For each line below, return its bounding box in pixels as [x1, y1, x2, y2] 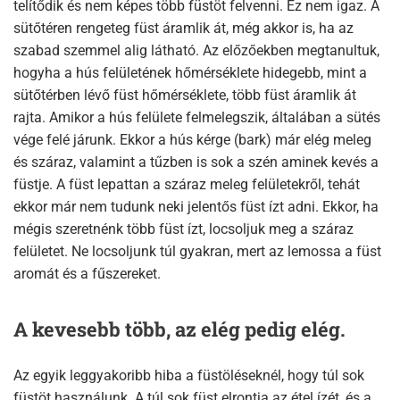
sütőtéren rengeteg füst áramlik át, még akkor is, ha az [13, 19, 354, 37]
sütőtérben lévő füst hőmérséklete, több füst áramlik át [13, 86, 356, 104]
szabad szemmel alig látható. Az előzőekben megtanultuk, [13, 41, 379, 59]
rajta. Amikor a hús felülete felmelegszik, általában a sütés [13, 108, 380, 126]
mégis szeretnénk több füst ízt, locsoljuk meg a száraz [13, 220, 354, 237]
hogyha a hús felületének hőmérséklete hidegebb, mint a [13, 63, 367, 81]
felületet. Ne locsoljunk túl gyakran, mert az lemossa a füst [13, 242, 381, 260]
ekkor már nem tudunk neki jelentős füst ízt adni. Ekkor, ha [13, 197, 379, 215]
